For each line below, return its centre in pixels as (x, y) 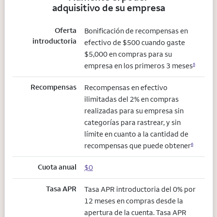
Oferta (65, 30)
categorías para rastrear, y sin (132, 122)
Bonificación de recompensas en (136, 31)
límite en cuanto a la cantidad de (136, 134)
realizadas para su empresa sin (134, 110)
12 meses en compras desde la (133, 201)
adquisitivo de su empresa (108, 7)
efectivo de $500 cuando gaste (134, 42)
